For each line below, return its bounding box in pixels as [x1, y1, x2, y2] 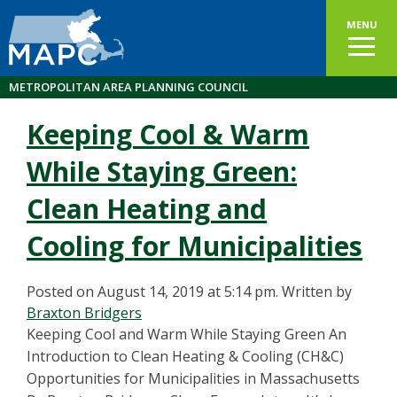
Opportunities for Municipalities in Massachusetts [27, 369, 360, 388]
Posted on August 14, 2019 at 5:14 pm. [27, 282, 278, 301]
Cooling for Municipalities [27, 228, 362, 264]
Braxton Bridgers [27, 303, 142, 323]
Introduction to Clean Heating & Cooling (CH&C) [27, 346, 344, 366]
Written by [282, 282, 352, 301]
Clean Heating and [27, 191, 267, 227]
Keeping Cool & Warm [27, 116, 309, 152]
